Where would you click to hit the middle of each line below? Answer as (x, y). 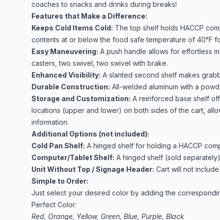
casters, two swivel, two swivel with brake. (100, 63)
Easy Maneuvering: (65, 51)
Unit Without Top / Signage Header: (93, 169)
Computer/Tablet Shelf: (73, 157)
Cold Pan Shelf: (58, 146)
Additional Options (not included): (90, 134)
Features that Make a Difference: (89, 16)
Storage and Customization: (81, 98)
